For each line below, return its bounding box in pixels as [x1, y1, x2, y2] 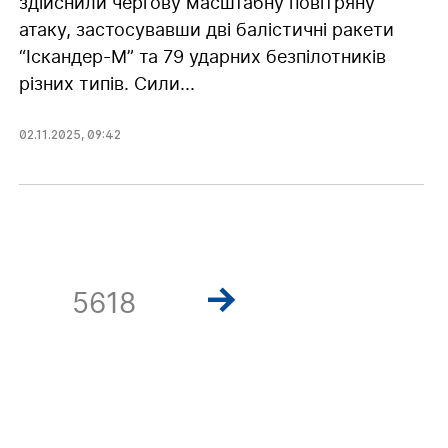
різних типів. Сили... [18, 72, 195, 94]
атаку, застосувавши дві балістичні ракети [18, 18, 394, 40]
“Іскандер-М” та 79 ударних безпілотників [18, 45, 386, 67]
